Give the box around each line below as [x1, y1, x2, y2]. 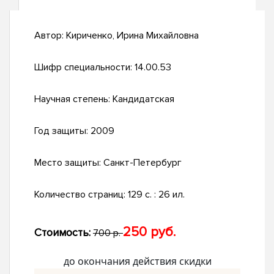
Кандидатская [113, 93, 174, 106]
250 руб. [123, 224, 176, 241]
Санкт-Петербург [103, 157, 182, 169]
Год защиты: [34, 125, 91, 138]
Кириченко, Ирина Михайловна [66, 29, 199, 42]
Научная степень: [34, 93, 113, 106]
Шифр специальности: [34, 61, 135, 74]
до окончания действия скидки [63, 254, 212, 268]
